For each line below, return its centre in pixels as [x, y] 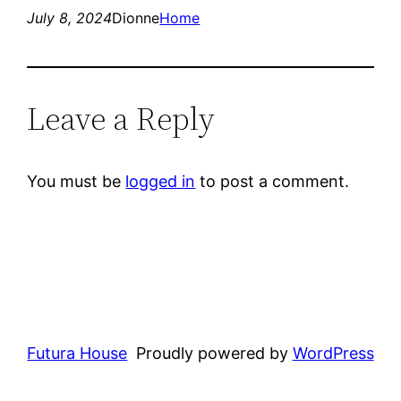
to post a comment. [273, 181]
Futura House [77, 353]
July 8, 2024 [70, 17]
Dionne [136, 17]
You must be [77, 181]
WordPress [333, 353]
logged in [161, 181]
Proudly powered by [214, 353]
